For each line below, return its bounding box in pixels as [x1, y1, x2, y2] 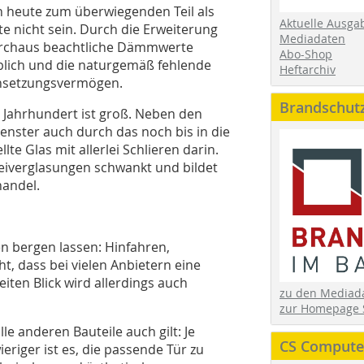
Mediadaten [279, 30, 345, 46]
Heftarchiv [279, 61, 336, 77]
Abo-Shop [279, 45, 332, 62]
